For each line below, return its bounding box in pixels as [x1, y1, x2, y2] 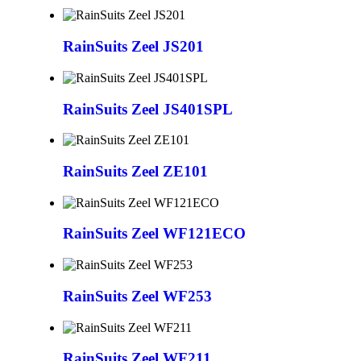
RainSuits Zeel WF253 [63, 287, 212, 305]
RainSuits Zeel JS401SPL [63, 100, 233, 118]
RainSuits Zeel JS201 [63, 38, 204, 56]
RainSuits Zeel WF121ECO [63, 225, 246, 243]
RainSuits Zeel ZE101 [63, 163, 208, 180]
